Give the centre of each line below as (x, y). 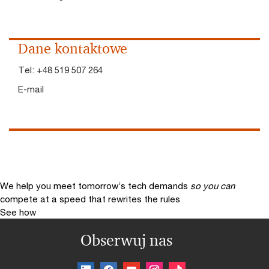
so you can (213, 186)
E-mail (31, 89)
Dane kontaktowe (73, 49)
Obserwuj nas (126, 240)
